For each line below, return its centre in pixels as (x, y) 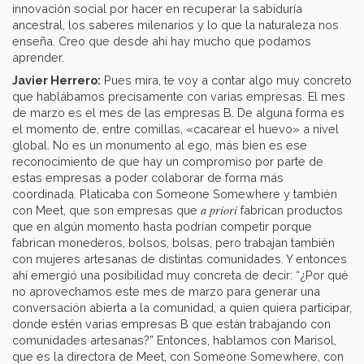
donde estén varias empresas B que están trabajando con (171, 324)
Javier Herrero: (56, 80)
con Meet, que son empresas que (106, 210)
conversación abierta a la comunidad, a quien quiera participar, (182, 308)
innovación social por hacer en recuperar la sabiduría (157, 9)
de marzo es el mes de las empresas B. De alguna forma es (178, 113)
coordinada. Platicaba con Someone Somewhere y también (175, 194)
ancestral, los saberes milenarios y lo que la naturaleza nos (175, 25)
